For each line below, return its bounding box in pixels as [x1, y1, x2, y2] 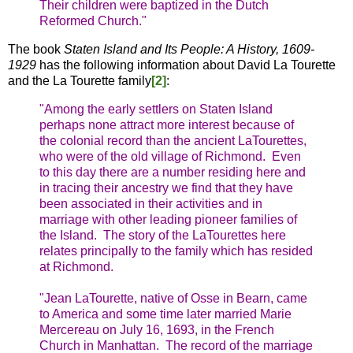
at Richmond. [39, 259, 113, 273]
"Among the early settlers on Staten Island [39, 102, 273, 116]
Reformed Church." [39, 14, 147, 28]
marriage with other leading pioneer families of [39, 212, 297, 226]
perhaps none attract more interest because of [39, 117, 294, 132]
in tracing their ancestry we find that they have [39, 180, 293, 195]
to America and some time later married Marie [39, 307, 292, 321]
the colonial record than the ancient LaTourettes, [39, 133, 307, 147]
